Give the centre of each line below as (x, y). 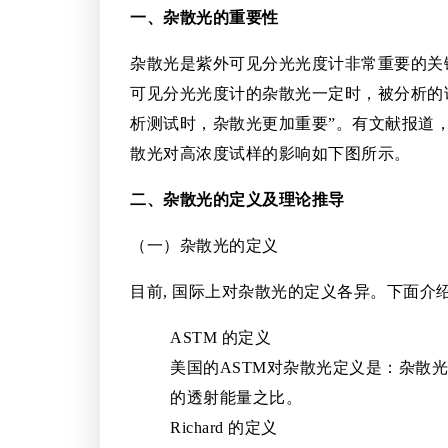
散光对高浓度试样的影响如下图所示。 (270, 154)
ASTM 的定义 (220, 338)
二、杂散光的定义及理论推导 (237, 200)
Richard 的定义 (224, 428)
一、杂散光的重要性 (204, 18)
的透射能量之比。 (236, 398)
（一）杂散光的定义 (204, 246)
